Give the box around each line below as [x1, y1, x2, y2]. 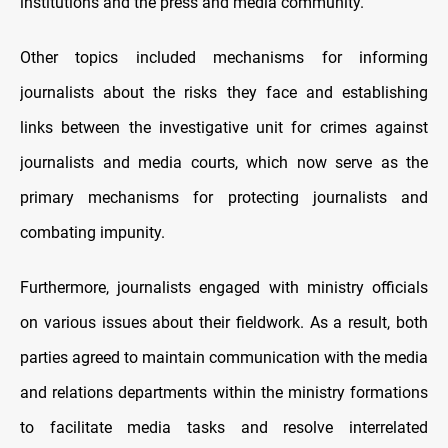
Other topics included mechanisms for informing [20, 47, 428, 67]
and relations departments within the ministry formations [20, 382, 428, 402]
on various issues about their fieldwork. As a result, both [20, 312, 428, 332]
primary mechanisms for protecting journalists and [20, 187, 428, 207]
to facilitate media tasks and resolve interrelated [20, 417, 428, 437]
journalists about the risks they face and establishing [20, 82, 428, 102]
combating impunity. [20, 222, 165, 242]
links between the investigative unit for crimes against [20, 117, 428, 137]
